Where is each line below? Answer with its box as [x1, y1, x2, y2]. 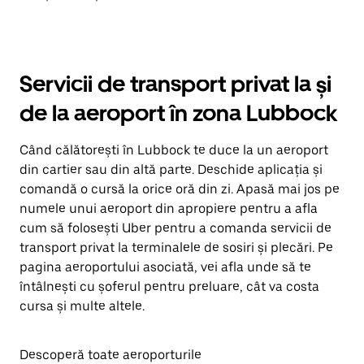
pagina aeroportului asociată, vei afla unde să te [19, 259, 311, 275]
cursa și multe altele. [19, 298, 145, 314]
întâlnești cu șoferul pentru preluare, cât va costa [19, 279, 319, 294]
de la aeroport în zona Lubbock [19, 99, 337, 127]
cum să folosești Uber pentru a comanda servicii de [19, 220, 331, 236]
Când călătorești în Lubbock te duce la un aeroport [19, 142, 328, 158]
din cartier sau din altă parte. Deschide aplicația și [19, 162, 323, 177]
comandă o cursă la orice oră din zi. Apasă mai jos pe [19, 181, 340, 197]
